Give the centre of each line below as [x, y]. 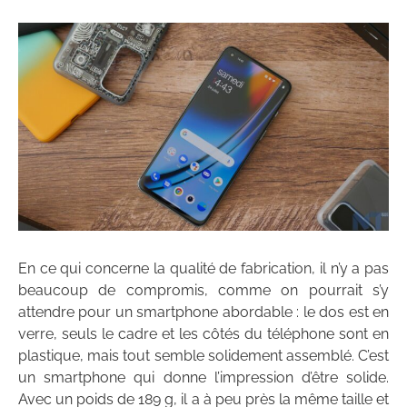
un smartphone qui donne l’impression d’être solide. [203, 378]
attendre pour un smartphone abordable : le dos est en [203, 313]
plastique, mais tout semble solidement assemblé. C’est [203, 356]
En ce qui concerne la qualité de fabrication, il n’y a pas [203, 269]
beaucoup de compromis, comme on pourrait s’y [203, 291]
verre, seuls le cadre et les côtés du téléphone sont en [203, 334]
